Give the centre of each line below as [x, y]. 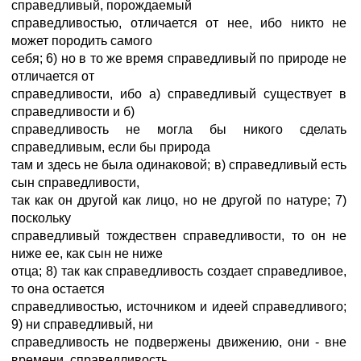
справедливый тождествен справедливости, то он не [179, 236]
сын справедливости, [75, 183]
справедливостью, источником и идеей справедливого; [179, 307]
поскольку [41, 218]
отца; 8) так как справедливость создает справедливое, [179, 271]
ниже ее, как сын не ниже [87, 253]
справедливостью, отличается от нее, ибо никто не [179, 23]
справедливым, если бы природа [111, 147]
